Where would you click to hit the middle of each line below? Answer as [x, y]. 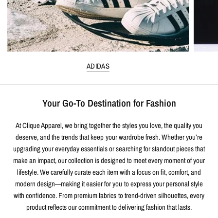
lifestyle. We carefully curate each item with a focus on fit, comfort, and [109, 172]
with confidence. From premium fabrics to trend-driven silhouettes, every [109, 196]
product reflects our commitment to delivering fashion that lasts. [109, 207]
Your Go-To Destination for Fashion [109, 103]
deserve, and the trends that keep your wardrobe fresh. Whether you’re [109, 137]
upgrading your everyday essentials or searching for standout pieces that [109, 149]
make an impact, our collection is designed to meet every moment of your [109, 161]
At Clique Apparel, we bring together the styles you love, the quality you [109, 126]
